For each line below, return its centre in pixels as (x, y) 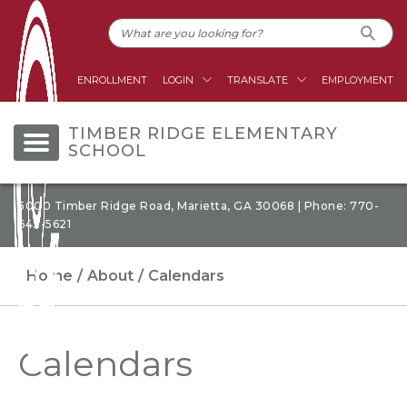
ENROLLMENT (112, 80)
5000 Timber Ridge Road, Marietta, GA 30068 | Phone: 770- (199, 206)
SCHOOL (107, 151)
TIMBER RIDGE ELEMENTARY (203, 134)
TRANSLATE (258, 80)
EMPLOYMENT (357, 80)
